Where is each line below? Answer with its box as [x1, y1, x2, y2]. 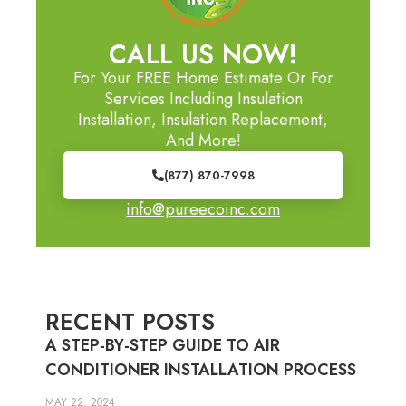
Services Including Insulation [103, 86, 303, 111]
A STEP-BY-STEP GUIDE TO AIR [45, 333, 280, 357]
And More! [165, 128, 241, 152]
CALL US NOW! [109, 34, 297, 73]
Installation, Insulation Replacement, [78, 107, 328, 131]
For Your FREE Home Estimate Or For [72, 65, 333, 90]
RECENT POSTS [45, 304, 215, 338]
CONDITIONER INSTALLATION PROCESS [45, 357, 356, 382]
